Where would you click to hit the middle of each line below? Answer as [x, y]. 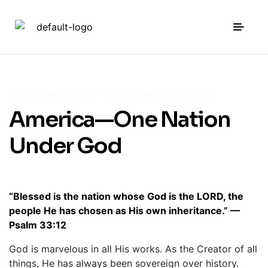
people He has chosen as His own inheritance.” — [124, 211]
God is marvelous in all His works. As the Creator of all [133, 249]
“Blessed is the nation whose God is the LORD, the [126, 197]
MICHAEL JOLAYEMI [179, 94]
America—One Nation [120, 119]
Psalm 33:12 [38, 225]
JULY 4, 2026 [101, 94]
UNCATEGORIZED [39, 94]
